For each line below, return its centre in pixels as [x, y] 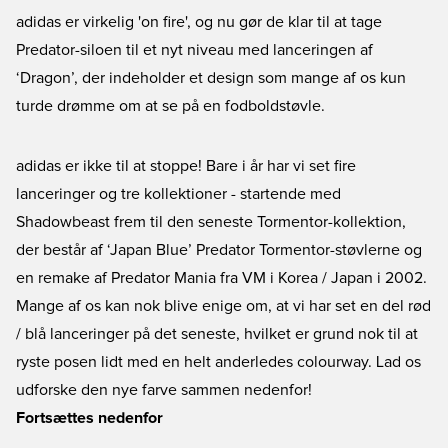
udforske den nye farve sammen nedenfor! [164, 390]
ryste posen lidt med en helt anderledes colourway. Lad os [218, 362]
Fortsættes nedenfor [89, 418]
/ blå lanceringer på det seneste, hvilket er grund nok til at [217, 334]
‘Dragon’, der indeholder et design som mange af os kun [211, 78]
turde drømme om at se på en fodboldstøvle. [170, 106]
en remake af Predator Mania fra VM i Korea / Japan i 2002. [221, 278]
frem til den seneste [183, 222]
